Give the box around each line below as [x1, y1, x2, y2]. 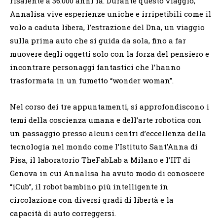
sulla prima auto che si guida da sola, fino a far [10, 35, 186, 45]
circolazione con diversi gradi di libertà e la [10, 194, 174, 205]
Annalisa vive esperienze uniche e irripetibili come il [10, 8, 211, 19]
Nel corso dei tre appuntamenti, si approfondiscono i [10, 101, 209, 111]
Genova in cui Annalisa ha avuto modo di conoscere [10, 168, 205, 178]
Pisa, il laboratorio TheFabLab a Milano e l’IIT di [10, 154, 190, 165]
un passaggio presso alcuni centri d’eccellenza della [10, 128, 206, 138]
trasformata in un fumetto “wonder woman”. [10, 75, 174, 85]
